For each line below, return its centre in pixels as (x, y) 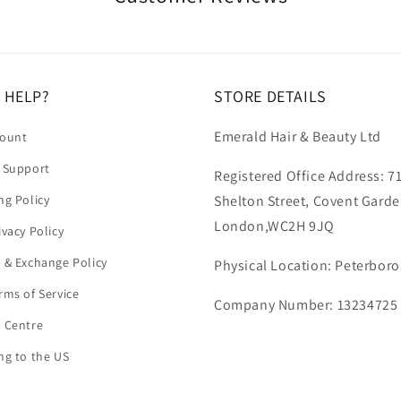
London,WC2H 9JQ (274, 226)
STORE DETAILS (270, 96)
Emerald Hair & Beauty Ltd (298, 137)
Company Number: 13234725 (306, 305)
